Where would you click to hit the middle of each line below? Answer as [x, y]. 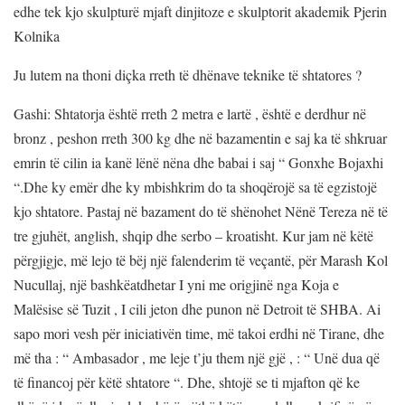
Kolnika [37, 35]
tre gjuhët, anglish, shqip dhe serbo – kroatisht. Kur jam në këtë [193, 235]
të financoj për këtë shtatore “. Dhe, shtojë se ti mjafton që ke [187, 381]
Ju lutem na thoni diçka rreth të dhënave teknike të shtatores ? [188, 74]
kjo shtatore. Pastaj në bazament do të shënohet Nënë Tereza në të [201, 211]
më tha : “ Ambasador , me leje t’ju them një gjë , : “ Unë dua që [197, 357]
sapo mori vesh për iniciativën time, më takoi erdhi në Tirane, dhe [199, 333]
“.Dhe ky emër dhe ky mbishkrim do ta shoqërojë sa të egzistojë [195, 186]
